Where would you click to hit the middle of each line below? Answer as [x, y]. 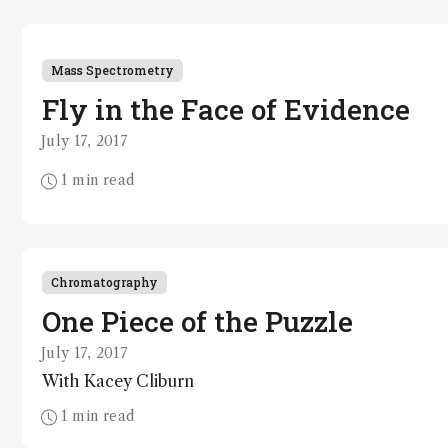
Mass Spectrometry [112, 69]
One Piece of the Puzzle [197, 321]
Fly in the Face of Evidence [226, 109]
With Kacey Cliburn [118, 380]
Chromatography [104, 281]
